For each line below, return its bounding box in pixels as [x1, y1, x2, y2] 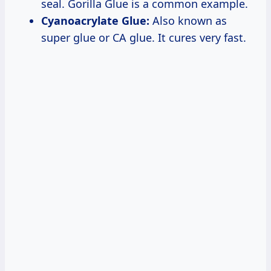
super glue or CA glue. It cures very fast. [41, 30, 246, 45]
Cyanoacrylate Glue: [41, 13, 149, 28]
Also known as [149, 13, 227, 28]
